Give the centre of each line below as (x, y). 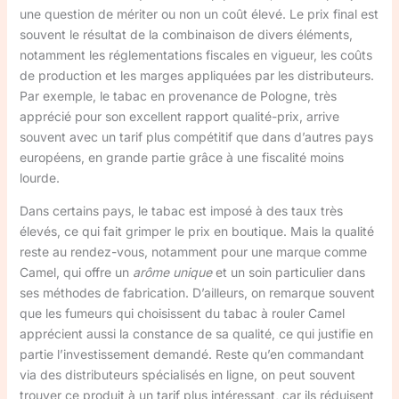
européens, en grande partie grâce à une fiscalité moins (181, 157)
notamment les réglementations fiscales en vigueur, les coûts (195, 54)
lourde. (39, 177)
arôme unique (172, 272)
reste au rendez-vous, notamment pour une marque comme (193, 251)
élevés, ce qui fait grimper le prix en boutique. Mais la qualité (196, 231)
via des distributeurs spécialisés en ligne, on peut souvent (187, 374)
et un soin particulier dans (288, 272)
